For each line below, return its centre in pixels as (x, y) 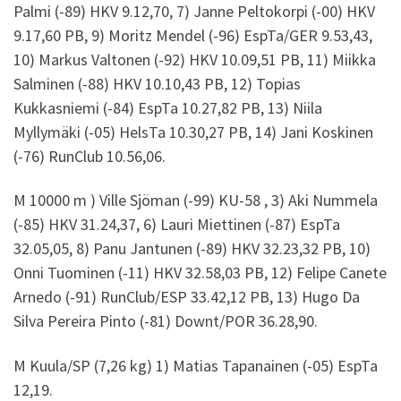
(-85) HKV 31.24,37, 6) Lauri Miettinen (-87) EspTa (177, 225)
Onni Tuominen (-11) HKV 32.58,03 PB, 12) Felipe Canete (200, 273)
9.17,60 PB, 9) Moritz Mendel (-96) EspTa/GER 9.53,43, (193, 35)
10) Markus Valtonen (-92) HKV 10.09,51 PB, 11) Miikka (195, 59)
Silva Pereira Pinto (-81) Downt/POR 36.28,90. (166, 321)
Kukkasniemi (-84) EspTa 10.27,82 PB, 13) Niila (168, 107)
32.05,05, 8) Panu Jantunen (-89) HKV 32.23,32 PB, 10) (192, 249)
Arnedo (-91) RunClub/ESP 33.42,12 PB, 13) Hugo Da (187, 297)
